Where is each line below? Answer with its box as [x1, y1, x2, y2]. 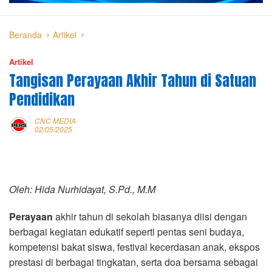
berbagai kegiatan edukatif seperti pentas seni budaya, [9, 224, 244, 239]
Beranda [9, 28, 42, 41]
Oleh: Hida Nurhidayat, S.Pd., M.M [9, 182, 155, 196]
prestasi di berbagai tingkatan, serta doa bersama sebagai [9, 254, 258, 269]
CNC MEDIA [35, 115, 76, 126]
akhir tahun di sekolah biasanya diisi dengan [53, 209, 247, 223]
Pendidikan [9, 88, 75, 110]
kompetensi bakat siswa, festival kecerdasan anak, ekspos [9, 239, 260, 254]
